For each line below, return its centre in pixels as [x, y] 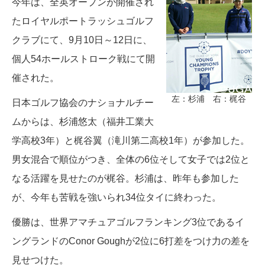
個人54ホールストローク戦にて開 [83, 59]
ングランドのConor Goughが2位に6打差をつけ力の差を [131, 241]
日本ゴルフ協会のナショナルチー [83, 103]
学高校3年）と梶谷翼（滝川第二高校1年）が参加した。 [131, 140]
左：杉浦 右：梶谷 [209, 98]
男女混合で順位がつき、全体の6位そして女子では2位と [131, 159]
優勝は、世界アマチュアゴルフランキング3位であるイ [128, 222]
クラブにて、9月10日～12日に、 [82, 40]
